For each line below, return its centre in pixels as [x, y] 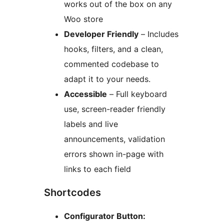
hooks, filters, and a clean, [113, 49]
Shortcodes [72, 193]
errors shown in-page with [114, 154]
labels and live [91, 124]
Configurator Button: [105, 216]
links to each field [97, 169]
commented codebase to [111, 64]
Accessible [85, 94]
